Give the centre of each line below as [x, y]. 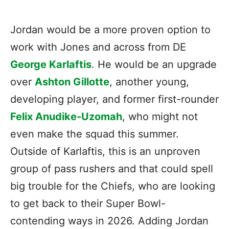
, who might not [160, 117]
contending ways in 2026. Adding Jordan [109, 221]
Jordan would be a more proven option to [110, 30]
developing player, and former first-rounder [114, 99]
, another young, [149, 82]
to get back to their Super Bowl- [88, 204]
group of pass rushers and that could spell [112, 169]
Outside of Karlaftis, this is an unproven [105, 152]
